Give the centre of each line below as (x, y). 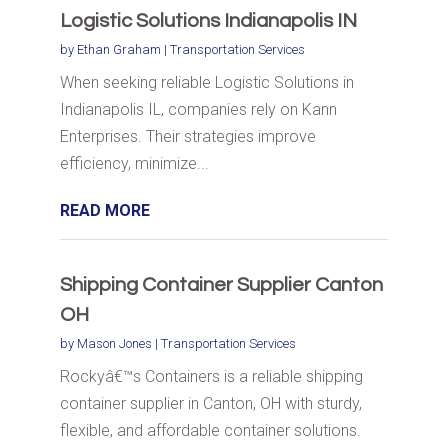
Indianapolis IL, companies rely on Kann (198, 110)
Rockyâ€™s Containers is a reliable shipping (211, 377)
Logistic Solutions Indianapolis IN (208, 21)
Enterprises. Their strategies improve (187, 137)
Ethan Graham (118, 50)
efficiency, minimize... (134, 164)
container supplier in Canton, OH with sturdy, (210, 404)
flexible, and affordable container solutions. (210, 431)
